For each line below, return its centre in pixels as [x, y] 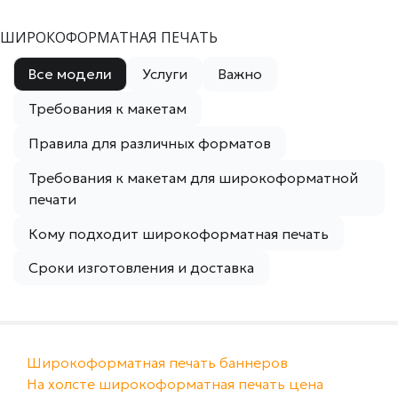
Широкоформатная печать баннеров [157, 362]
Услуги [165, 74]
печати [52, 199]
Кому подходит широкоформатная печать [179, 233]
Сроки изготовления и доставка [141, 268]
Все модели [70, 74]
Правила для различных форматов [150, 143]
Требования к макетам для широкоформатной [193, 177]
